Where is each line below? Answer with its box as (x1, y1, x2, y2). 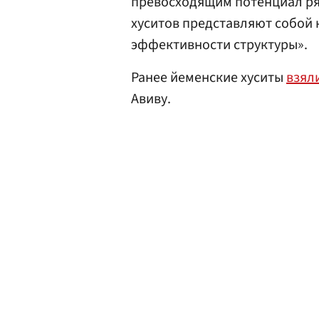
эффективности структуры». (131, 35, 308, 55)
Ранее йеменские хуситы (131, 68, 286, 88)
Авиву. (131, 89, 171, 109)
